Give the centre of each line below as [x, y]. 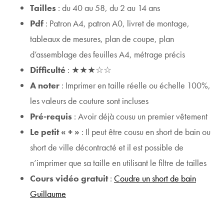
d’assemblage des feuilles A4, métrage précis [107, 54]
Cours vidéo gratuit [69, 178]
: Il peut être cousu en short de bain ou [145, 132]
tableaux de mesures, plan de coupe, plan [102, 39]
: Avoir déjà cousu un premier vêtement [140, 116]
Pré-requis [51, 116]
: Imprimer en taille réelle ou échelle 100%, [136, 85]
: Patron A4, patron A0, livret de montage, [116, 23]
